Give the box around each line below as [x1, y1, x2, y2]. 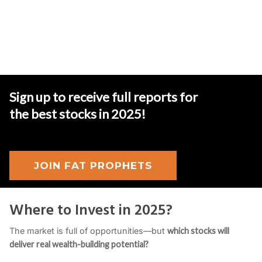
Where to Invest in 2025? [9, 199, 173, 223]
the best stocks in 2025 [9, 106, 142, 122]
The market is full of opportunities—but [9, 226, 167, 236]
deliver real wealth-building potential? [9, 239, 149, 250]
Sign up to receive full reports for [9, 89, 198, 105]
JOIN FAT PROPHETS [34, 160, 152, 172]
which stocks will [167, 226, 229, 236]
